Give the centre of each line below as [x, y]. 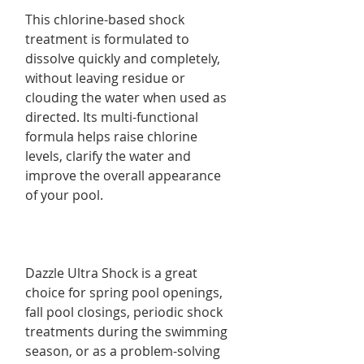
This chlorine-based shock [105, 19]
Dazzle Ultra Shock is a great [111, 273]
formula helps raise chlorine [111, 136]
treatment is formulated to [107, 39]
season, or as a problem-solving [123, 351]
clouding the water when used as [126, 97]
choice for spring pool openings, [124, 292]
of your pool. [64, 195]
